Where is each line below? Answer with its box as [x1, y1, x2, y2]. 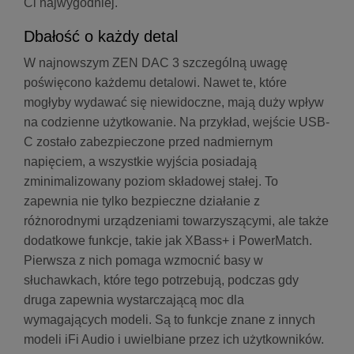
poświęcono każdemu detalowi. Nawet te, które [24, 76, 287, 90]
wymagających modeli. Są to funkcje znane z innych [24, 313, 315, 327]
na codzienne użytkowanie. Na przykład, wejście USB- [24, 115, 330, 130]
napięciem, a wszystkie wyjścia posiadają [24, 155, 257, 169]
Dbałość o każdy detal [24, 28, 178, 46]
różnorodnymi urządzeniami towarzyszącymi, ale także [24, 214, 329, 228]
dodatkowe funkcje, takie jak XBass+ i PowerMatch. [24, 234, 312, 248]
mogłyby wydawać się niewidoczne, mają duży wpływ [24, 96, 324, 110]
